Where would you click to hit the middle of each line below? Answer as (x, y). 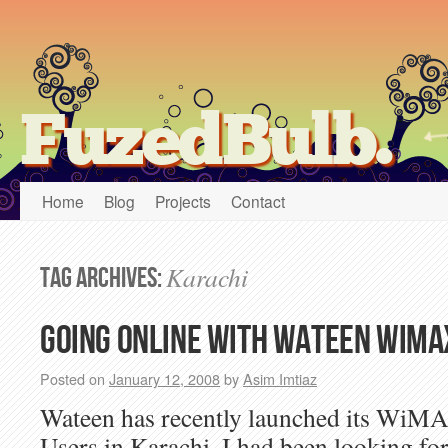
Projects (183, 201)
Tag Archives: (103, 278)
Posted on (72, 378)
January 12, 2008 (164, 378)
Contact (258, 201)
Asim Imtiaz (280, 378)
